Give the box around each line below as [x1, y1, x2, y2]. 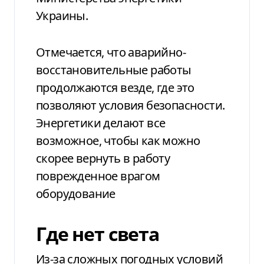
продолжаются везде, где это [36, 79, 194, 95]
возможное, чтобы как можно [36, 132, 200, 148]
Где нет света [36, 220, 160, 246]
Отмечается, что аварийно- [36, 44, 186, 60]
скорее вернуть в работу [36, 150, 170, 166]
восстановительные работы [36, 61, 192, 78]
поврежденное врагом [36, 167, 160, 184]
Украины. [36, 7, 88, 24]
